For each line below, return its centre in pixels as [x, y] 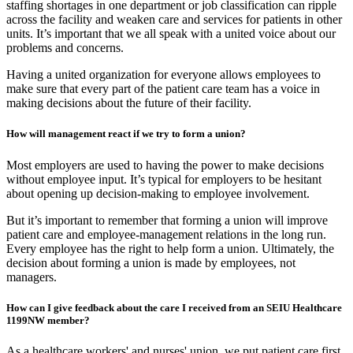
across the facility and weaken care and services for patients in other [174, 20]
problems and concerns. [65, 48]
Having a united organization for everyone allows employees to [163, 75]
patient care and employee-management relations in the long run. [166, 234]
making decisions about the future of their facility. [129, 103]
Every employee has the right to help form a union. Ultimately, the [170, 248]
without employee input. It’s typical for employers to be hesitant [164, 179]
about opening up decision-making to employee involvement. [158, 193]
